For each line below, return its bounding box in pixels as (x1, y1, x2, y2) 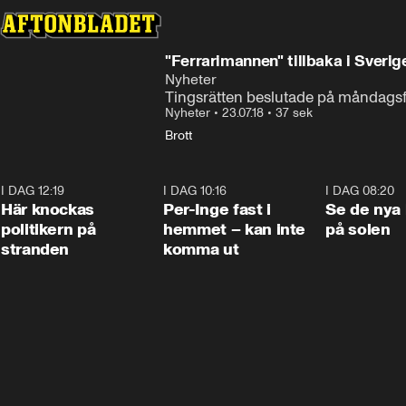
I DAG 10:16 (163, 183, 227, 198)
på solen (325, 219, 391, 239)
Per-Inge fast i (163, 199, 271, 219)
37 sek (275, 105, 313, 121)
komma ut (163, 239, 239, 259)
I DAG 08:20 (325, 183, 395, 198)
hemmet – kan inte (163, 219, 306, 239)
